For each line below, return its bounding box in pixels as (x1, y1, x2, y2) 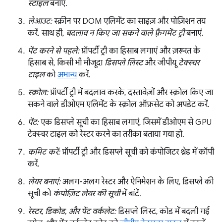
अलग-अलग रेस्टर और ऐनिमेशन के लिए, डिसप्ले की (60, 176, 214, 187)
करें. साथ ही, (28, 28, 66, 38)
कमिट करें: (28, 147, 60, 157)
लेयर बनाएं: (28, 176, 60, 187)
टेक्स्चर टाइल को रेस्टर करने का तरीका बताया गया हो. (28, 129, 184, 139)
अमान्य (57, 69, 77, 80)
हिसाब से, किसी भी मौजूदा (28, 57, 105, 68)
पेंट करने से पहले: (28, 46, 79, 56)
